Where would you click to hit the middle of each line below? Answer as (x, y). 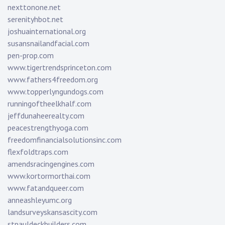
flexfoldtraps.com (38, 152)
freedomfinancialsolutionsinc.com (65, 140)
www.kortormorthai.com (49, 176)
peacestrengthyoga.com (48, 128)
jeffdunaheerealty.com (46, 116)
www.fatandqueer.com (46, 188)
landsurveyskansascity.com (52, 212)
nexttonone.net (34, 7)
